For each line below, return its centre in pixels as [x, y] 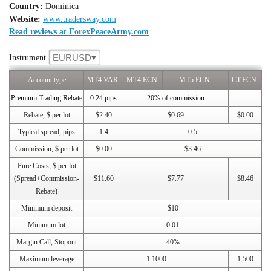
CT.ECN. [245, 80]
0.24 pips [103, 98]
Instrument [29, 58]
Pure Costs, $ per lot [47, 166]
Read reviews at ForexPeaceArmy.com [79, 32]
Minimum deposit [47, 208]
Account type [47, 80]
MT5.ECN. [195, 80]
